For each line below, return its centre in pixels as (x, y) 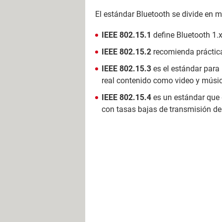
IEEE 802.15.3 (126, 69)
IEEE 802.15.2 (126, 52)
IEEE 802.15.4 (126, 97)
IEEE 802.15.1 (126, 35)
